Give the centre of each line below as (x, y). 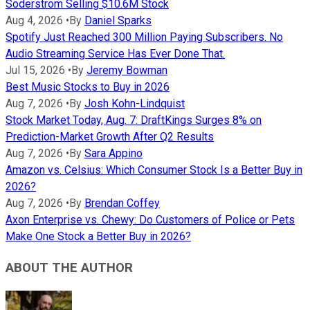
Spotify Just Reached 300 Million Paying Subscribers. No (144, 37)
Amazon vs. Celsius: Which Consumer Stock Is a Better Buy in (154, 170)
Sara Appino (113, 154)
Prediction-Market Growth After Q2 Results (110, 137)
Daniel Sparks (118, 21)
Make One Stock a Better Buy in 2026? (98, 237)
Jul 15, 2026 (35, 71)
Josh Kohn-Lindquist (135, 104)
